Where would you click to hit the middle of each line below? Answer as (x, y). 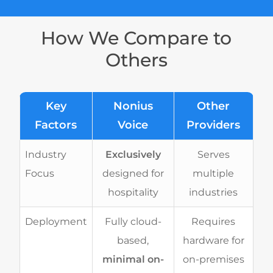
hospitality (133, 192)
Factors (56, 125)
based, (133, 240)
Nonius (133, 106)
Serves (213, 154)
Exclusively (133, 154)
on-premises (213, 259)
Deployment (56, 221)
